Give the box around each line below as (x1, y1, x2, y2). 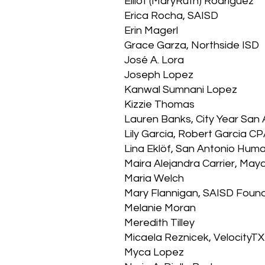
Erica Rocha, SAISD (124, 10, 218, 21)
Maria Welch (124, 173, 184, 184)
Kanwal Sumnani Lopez (124, 84, 237, 95)
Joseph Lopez (124, 69, 193, 80)
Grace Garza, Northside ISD (124, 40, 259, 51)
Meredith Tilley (124, 217, 195, 228)
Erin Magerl (124, 25, 178, 36)
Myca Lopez (124, 247, 184, 258)
